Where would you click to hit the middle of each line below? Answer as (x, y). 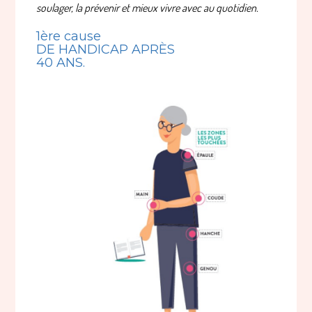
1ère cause (69, 36)
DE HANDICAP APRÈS (106, 49)
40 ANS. (61, 63)
